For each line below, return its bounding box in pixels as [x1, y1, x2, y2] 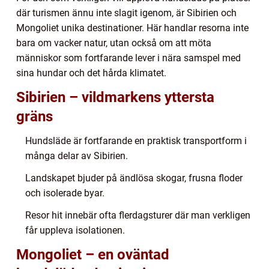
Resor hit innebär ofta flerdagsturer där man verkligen [25, 209, 250, 221]
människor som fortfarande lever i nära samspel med [16, 52, 241, 64]
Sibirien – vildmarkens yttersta [16, 88, 214, 106]
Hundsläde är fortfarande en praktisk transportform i [25, 134, 247, 147]
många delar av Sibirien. [25, 150, 128, 162]
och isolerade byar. [25, 187, 104, 199]
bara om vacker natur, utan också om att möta [16, 37, 211, 49]
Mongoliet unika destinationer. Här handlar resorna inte [16, 22, 249, 34]
